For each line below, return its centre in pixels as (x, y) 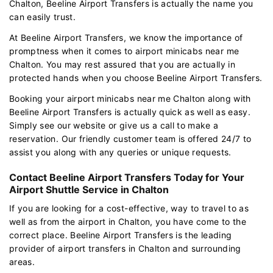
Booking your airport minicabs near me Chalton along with (130, 98)
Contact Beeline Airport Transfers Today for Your (127, 177)
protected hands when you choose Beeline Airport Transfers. (136, 77)
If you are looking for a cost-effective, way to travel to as (129, 208)
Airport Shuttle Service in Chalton (89, 189)
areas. (22, 261)
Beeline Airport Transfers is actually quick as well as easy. (130, 112)
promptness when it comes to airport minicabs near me (124, 51)
